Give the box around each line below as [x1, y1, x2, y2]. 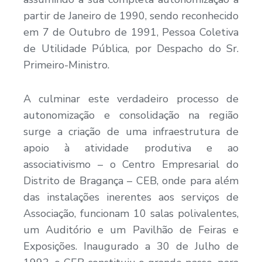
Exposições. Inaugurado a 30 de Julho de [23, 239, 239, 254]
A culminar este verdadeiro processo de [23, 92, 239, 106]
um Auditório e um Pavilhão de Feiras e [23, 223, 239, 237]
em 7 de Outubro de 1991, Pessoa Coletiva [23, 25, 239, 40]
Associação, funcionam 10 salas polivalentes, [23, 206, 239, 221]
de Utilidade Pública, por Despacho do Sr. [23, 42, 239, 56]
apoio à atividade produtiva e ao [23, 141, 239, 156]
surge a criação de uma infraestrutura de [23, 125, 239, 139]
